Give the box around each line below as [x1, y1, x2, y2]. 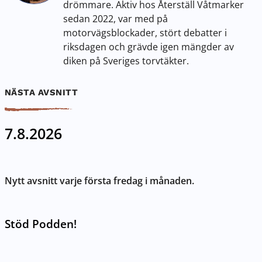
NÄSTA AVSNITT [5, 87, 78, 98]
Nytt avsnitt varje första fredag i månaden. [5, 173, 194, 187]
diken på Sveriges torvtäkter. [63, 53, 189, 67]
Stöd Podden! [5, 215, 77, 232]
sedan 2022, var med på [63, 11, 168, 25]
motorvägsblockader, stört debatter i [63, 25, 227, 39]
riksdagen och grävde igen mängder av [63, 39, 234, 53]
